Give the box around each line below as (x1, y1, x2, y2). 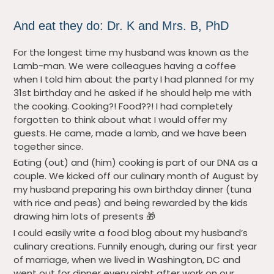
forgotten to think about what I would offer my (13, 113, 228, 126)
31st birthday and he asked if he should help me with (13, 86, 252, 99)
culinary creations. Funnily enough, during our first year (13, 239, 257, 253)
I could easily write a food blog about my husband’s (13, 226, 248, 239)
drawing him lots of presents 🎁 (13, 210, 156, 223)
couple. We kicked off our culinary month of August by (13, 169, 259, 183)
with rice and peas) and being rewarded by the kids (13, 196, 248, 210)
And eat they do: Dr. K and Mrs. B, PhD (13, 18, 229, 32)
